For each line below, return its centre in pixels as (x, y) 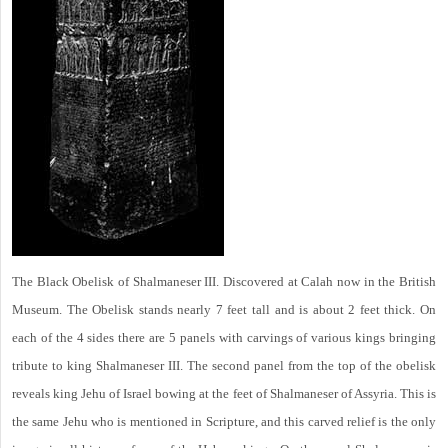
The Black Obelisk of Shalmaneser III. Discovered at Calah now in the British (224, 282)
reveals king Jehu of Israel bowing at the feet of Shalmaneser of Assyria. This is (224, 394)
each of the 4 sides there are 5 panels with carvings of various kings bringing (224, 338)
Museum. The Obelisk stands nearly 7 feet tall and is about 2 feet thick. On (224, 310)
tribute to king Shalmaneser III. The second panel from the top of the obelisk (224, 366)
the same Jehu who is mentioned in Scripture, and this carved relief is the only (224, 422)
